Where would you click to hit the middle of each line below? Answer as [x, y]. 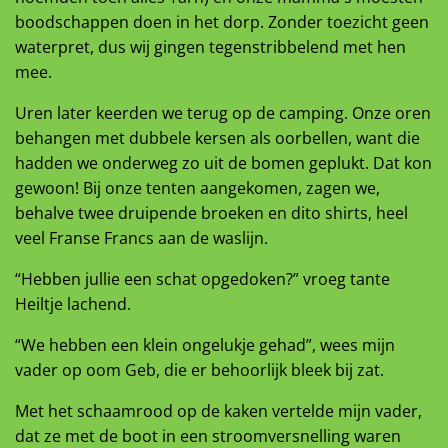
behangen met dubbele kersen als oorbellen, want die [217, 138]
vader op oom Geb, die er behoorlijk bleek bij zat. [199, 370]
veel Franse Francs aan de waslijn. [141, 238]
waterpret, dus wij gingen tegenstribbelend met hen [210, 47]
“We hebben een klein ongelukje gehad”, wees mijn [205, 345]
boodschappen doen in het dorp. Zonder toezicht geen [222, 22]
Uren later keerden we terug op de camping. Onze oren [223, 113]
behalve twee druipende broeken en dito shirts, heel [211, 213]
